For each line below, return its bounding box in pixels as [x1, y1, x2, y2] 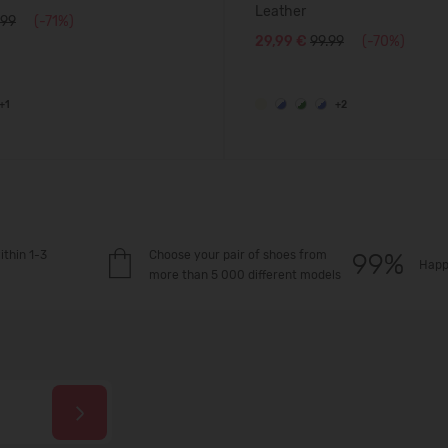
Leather [255, 3, 306, 20]
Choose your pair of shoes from [148, 248, 327, 262]
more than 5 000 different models [148, 268, 341, 282]
